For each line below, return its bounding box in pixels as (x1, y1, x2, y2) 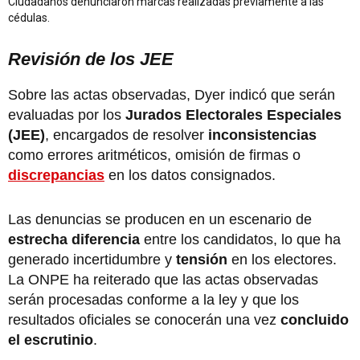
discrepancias (8, 167, 104, 183)
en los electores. (227, 252, 337, 268)
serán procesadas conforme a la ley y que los (8, 292, 299, 308)
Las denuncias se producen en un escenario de (8, 211, 312, 227)
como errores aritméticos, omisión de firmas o (8, 147, 301, 163)
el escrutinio (8, 332, 93, 348)
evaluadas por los (8, 107, 125, 123)
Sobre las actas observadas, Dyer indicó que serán (8, 87, 335, 103)
